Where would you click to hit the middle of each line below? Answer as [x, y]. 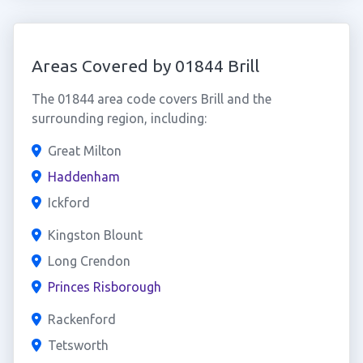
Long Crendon [89, 261]
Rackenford [81, 319]
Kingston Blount [95, 235]
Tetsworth [78, 345]
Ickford [68, 203]
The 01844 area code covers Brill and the [151, 99]
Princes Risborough [104, 287]
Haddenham [83, 177]
